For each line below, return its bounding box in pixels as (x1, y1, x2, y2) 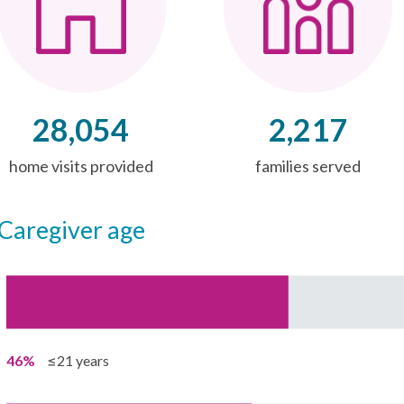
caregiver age (13, 215, 145, 244)
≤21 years (46, 352, 109, 369)
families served (255, 156, 361, 176)
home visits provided (8, 156, 153, 176)
